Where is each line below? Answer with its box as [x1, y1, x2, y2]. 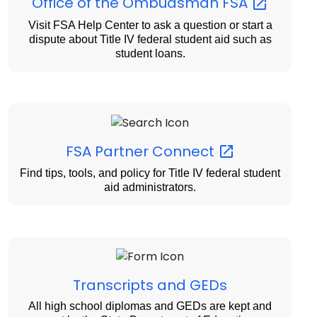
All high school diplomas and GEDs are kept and [28, 300, 272, 313]
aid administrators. [104, 181, 196, 194]
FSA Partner [65, 141, 152, 161]
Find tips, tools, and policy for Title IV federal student [20, 167, 280, 180]
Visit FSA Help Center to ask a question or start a [28, 18, 272, 31]
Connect [151, 141, 218, 161]
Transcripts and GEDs [73, 275, 227, 296]
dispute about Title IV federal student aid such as [28, 33, 272, 45]
